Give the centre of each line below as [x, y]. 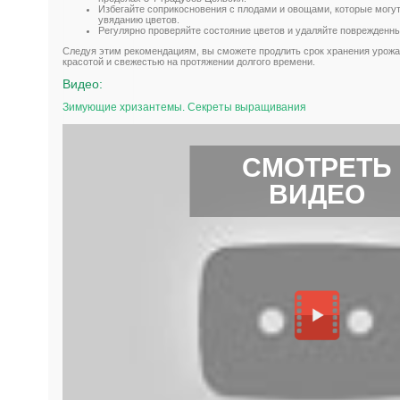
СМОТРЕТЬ [317, 168]
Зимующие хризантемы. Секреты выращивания [184, 108]
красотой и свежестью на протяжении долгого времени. [189, 61]
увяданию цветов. [139, 19]
